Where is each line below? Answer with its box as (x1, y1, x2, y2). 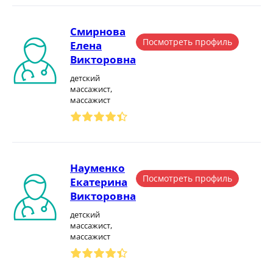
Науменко (70, 161, 125, 175)
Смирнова (70, 24, 126, 38)
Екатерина (70, 175, 127, 189)
